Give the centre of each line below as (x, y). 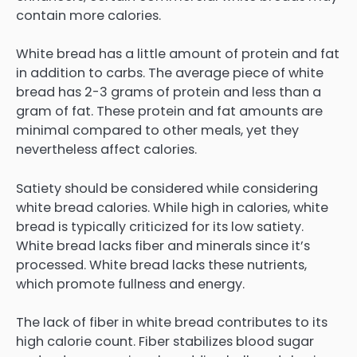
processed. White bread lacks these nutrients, (161, 265)
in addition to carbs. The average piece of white (170, 73)
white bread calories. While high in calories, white (172, 207)
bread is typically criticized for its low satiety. (160, 226)
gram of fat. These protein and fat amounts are (169, 112)
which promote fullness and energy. (130, 284)
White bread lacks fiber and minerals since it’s (163, 245)
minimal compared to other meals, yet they (157, 131)
